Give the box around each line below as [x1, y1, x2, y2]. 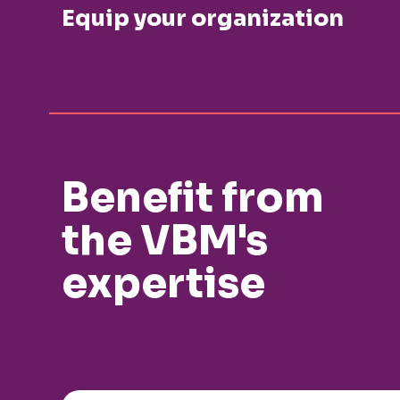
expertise [62, 258, 265, 310]
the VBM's [62, 215, 268, 267]
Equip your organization [62, 4, 344, 33]
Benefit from [62, 172, 324, 224]
